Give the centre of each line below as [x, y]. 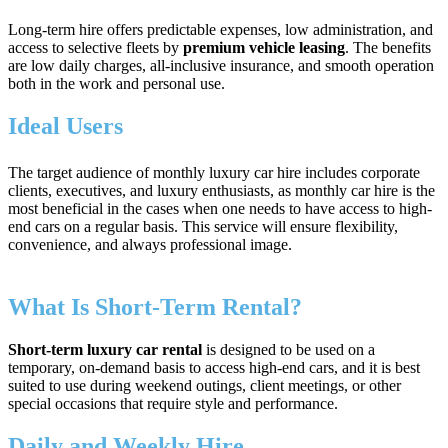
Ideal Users [65, 125]
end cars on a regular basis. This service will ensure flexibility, [203, 226]
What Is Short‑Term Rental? [158, 306]
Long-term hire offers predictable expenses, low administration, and [220, 29]
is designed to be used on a [288, 349]
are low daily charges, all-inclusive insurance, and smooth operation [221, 65]
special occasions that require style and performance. [173, 403]
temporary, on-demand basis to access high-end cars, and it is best [214, 367]
